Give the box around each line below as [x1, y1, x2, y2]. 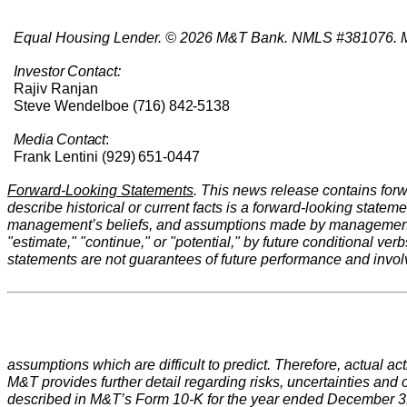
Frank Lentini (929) [13, 148, 135, 164]
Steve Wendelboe [13, 97, 133, 114]
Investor [13, 63, 65, 79]
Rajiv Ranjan [13, 80, 98, 96]
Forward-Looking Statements [7, 182, 194, 198]
